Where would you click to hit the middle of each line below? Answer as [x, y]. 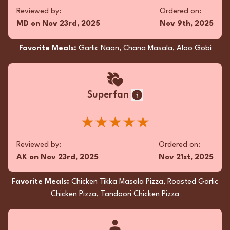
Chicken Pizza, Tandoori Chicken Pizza [115, 194]
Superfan [108, 95]
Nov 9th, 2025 [187, 24]
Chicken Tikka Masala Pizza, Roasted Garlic [145, 182]
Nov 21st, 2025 [186, 157]
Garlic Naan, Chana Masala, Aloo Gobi [145, 49]
